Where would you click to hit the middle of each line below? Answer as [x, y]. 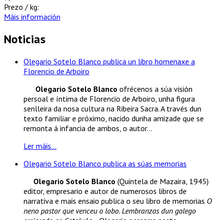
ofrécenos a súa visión [155, 89]
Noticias [25, 39]
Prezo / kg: [22, 7]
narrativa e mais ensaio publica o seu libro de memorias [115, 201]
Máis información [32, 17]
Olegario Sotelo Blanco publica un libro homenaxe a [109, 62]
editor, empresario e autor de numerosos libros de [105, 191]
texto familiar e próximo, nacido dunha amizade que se [114, 119]
